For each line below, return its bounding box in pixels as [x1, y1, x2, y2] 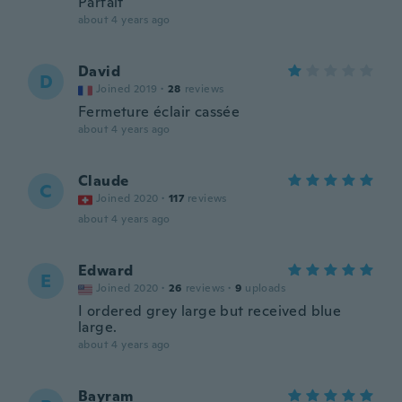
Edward [78, 261, 134, 280]
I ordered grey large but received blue [78, 301, 342, 320]
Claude [78, 171, 129, 190]
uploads [245, 281, 286, 295]
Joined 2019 [96, 82, 158, 96]
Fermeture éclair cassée [78, 102, 240, 121]
